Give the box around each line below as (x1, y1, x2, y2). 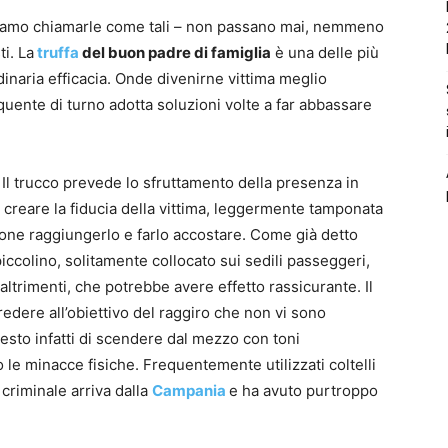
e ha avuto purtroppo (229, 380, 378, 400)
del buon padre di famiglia (82, 42, 271, 62)
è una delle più (271, 42, 379, 62)
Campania (152, 380, 229, 400)
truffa (37, 42, 82, 62)
